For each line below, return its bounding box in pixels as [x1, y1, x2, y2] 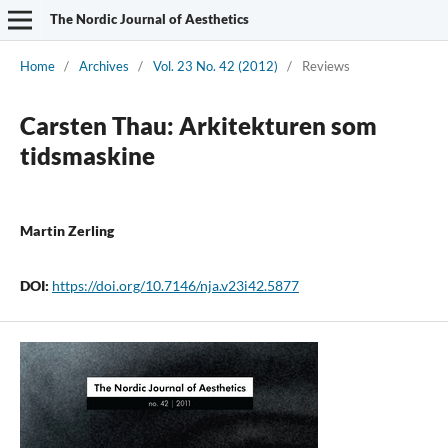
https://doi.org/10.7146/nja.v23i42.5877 [51, 276, 299, 294]
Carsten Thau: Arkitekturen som [19, 110, 377, 140]
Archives [78, 57, 129, 74]
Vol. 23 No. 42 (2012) [152, 57, 278, 74]
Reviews [301, 57, 350, 74]
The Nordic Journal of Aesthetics [49, 11, 249, 27]
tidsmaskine [19, 140, 155, 170]
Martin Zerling [19, 221, 114, 239]
